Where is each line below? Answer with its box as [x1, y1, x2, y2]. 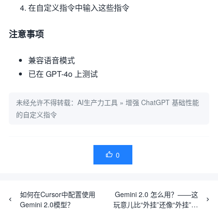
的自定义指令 [16, 109, 57, 119]
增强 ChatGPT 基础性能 [126, 97, 199, 107]
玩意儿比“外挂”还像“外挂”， [113, 200, 198, 209]
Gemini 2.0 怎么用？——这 [115, 189, 198, 199]
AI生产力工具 [77, 97, 118, 107]
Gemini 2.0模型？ [20, 200, 74, 209]
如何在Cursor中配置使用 [20, 189, 95, 199]
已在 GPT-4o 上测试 [28, 68, 98, 79]
